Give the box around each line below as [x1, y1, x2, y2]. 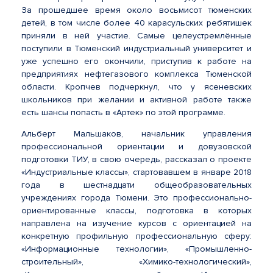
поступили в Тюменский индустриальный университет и [21, 43, 252, 54]
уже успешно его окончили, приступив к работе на [21, 56, 252, 66]
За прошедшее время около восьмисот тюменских [21, 5, 252, 15]
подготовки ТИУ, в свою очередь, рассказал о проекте [21, 154, 252, 165]
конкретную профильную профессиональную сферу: [21, 231, 252, 241]
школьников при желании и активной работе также [21, 94, 252, 105]
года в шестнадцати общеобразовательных [21, 180, 252, 190]
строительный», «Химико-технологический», [21, 257, 252, 267]
